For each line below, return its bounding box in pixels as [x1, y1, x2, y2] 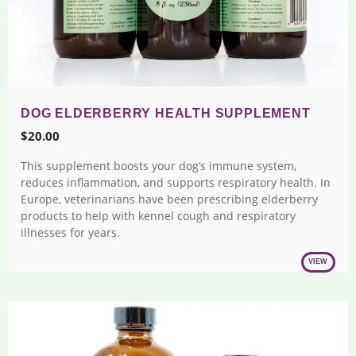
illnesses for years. [21, 224, 120, 240]
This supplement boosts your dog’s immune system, [21, 157, 296, 173]
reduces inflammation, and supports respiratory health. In [21, 174, 331, 190]
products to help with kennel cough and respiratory [21, 207, 296, 223]
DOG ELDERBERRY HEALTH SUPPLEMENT [21, 106, 311, 121]
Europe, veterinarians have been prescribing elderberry [21, 191, 318, 207]
